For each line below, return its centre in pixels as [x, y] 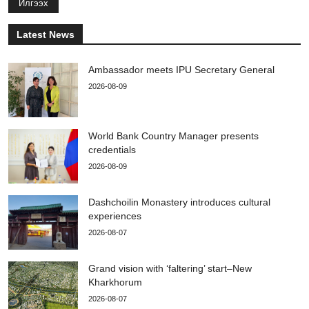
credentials [112, 150]
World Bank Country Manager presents [173, 136]
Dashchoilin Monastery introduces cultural [179, 202]
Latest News [46, 35]
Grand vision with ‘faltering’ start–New [170, 269]
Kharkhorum [115, 282]
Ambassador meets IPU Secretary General [181, 70]
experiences [115, 216]
